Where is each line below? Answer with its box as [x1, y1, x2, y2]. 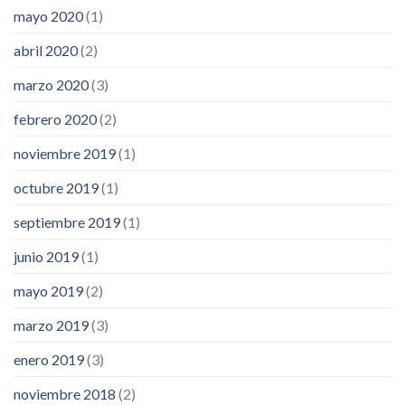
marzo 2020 [14, 75, 89, 93]
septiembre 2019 [14, 212, 120, 231]
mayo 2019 [14, 281, 83, 299]
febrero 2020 [14, 109, 97, 127]
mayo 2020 [14, 6, 83, 24]
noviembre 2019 [14, 144, 116, 162]
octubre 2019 [14, 178, 99, 196]
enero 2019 [14, 350, 84, 368]
